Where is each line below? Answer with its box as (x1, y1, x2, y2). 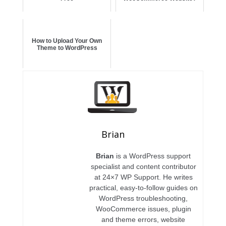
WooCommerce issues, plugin (95, 205, 191, 213)
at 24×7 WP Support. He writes (94, 173, 193, 182)
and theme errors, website (101, 215, 185, 224)
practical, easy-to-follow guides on (89, 184, 198, 192)
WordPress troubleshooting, (99, 194, 188, 203)
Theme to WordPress (36, 44, 97, 51)
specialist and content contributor (90, 162, 196, 171)
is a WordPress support (114, 152, 191, 160)
